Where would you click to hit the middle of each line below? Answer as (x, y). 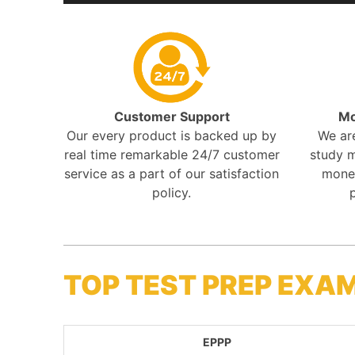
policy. (172, 192)
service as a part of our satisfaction (172, 173)
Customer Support (172, 116)
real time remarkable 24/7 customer (172, 154)
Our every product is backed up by (172, 135)
